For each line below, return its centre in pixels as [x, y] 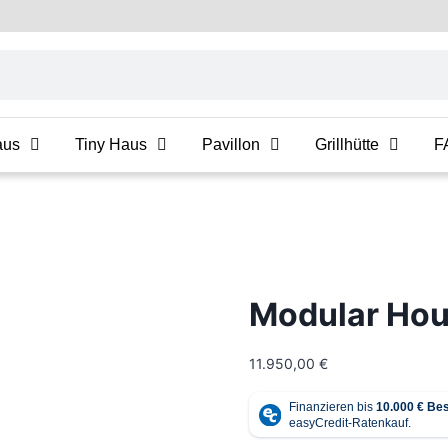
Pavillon [231, 144]
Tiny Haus [111, 144]
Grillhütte [347, 144]
